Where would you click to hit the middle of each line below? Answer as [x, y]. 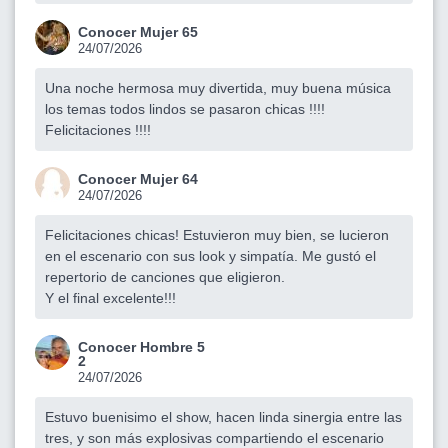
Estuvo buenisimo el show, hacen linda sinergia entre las [223, 416]
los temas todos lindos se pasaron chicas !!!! [185, 108]
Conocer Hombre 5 [141, 346]
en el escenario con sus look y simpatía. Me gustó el [210, 255]
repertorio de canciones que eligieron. [165, 276]
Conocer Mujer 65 [138, 31]
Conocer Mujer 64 [138, 178]
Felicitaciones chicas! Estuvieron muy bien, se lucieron [217, 234]
